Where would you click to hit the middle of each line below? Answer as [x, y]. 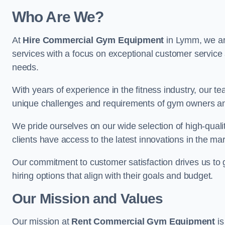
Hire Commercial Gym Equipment [93, 40]
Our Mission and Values [88, 199]
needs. [25, 67]
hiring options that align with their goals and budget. [113, 176]
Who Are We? [58, 17]
